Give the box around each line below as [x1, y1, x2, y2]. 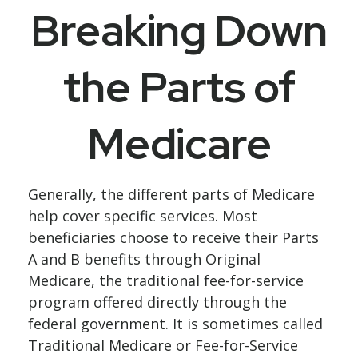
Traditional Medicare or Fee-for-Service [28, 336, 298, 355]
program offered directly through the [28, 292, 287, 312]
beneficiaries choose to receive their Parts [28, 228, 319, 247]
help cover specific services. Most [28, 206, 257, 225]
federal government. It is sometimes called [28, 314, 323, 333]
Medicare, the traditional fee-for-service [28, 271, 304, 290]
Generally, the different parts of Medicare [28, 185, 315, 204]
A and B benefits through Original [28, 249, 261, 268]
